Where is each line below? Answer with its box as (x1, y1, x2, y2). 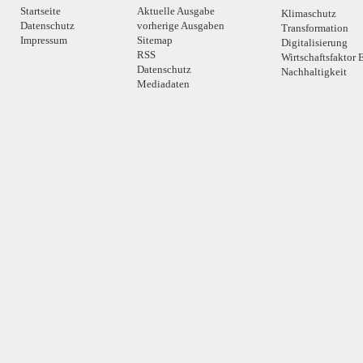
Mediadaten (137, 77, 190, 90)
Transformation (281, 21, 348, 34)
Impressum (20, 33, 67, 46)
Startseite (20, 4, 61, 17)
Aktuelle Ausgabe (137, 4, 215, 17)
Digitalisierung (281, 36, 348, 49)
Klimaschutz (281, 6, 336, 19)
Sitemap (137, 33, 173, 46)
